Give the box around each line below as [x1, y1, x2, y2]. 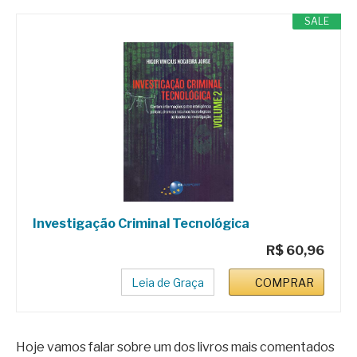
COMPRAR [255, 275, 314, 289]
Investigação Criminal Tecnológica [33, 215, 249, 231]
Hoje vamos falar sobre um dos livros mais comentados [16, 339, 335, 355]
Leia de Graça [131, 275, 204, 289]
